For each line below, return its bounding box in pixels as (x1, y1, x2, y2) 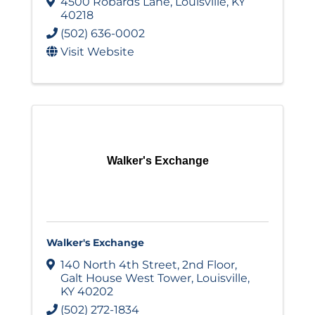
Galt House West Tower (60, 271, 191, 285)
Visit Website (60, 45, 134, 59)
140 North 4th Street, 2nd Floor (60, 258, 235, 272)
